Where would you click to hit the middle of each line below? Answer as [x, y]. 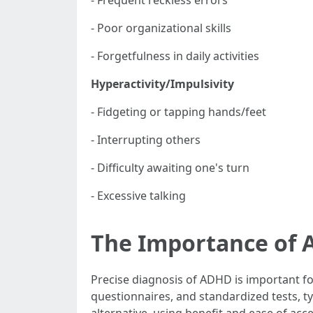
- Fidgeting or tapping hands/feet [179, 112]
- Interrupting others [146, 140]
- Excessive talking [138, 196]
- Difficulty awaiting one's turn [170, 168]
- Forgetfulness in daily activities [175, 56]
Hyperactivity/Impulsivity [162, 84]
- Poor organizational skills [161, 28]
